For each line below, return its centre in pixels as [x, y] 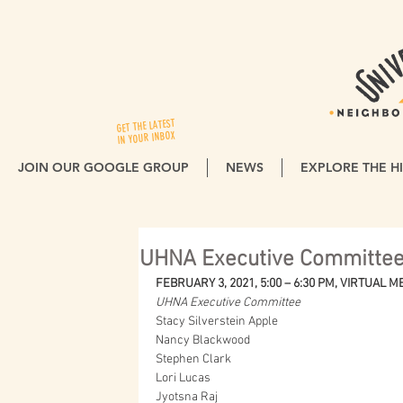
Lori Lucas [183, 378]
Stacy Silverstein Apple [217, 322]
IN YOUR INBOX [147, 138]
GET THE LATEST [145, 126]
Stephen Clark [193, 359]
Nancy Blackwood [203, 340]
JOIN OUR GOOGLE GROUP [103, 167]
